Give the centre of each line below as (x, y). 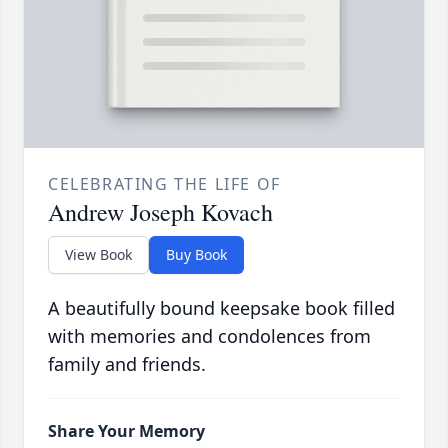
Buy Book (196, 254)
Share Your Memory (126, 430)
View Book (98, 254)
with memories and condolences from (209, 335)
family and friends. (127, 363)
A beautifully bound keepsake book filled (221, 307)
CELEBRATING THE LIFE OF (164, 183)
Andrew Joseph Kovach (160, 211)
